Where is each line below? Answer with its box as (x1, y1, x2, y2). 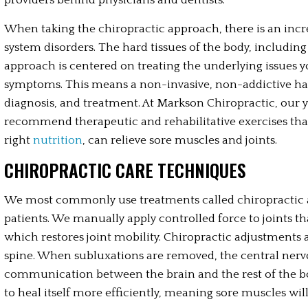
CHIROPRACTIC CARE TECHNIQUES (4, 157, 246, 183)
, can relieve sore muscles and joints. (82, 134, 278, 146)
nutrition (33, 134, 83, 146)
